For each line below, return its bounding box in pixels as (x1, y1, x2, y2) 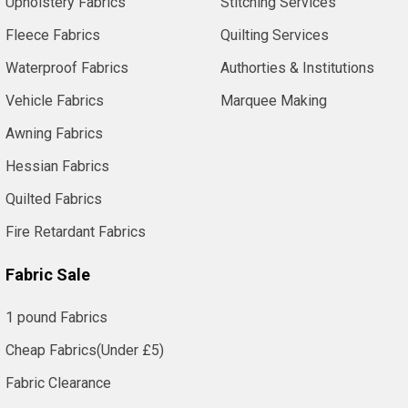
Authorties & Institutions (220, 58, 374, 76)
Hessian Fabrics (5, 157, 109, 175)
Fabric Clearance (5, 373, 111, 392)
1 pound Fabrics (5, 308, 107, 326)
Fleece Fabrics (5, 25, 100, 44)
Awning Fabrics (5, 124, 103, 142)
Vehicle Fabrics (5, 91, 104, 109)
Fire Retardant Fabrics (5, 222, 146, 240)
